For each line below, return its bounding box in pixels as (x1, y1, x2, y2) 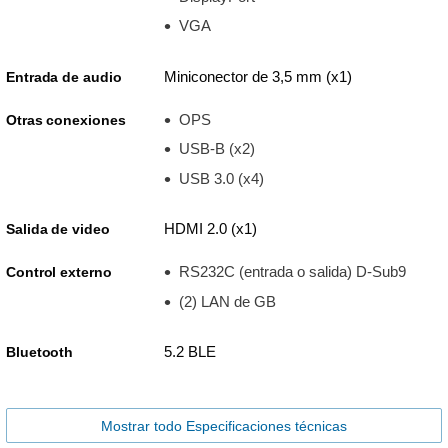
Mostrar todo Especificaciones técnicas (101, 418, 347, 434)
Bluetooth (6, 344, 74, 360)
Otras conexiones (6, 111, 126, 128)
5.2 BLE (163, 343, 216, 360)
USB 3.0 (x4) (178, 169, 264, 187)
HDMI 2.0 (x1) (163, 220, 257, 237)
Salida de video (6, 221, 110, 237)
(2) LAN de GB (178, 292, 276, 310)
